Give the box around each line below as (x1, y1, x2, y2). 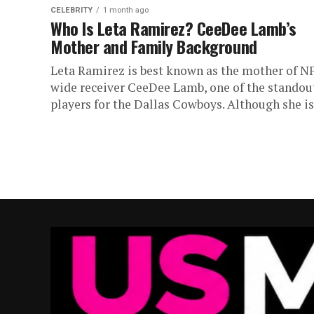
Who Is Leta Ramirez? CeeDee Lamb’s (50, 15, 296, 41)
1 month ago (103, 6, 149, 15)
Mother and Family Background (50, 34, 257, 60)
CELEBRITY (50, 6, 93, 15)
